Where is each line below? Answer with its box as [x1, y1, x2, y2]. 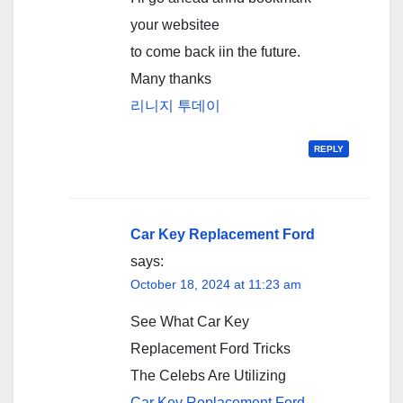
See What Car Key [130, 314, 249, 330]
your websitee [130, 17, 219, 33]
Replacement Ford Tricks [130, 341, 291, 357]
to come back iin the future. [130, 44, 300, 60]
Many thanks [130, 71, 211, 87]
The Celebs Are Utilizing [130, 368, 286, 384]
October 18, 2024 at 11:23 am [130, 277, 301, 292]
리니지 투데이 [130, 98, 220, 114]
